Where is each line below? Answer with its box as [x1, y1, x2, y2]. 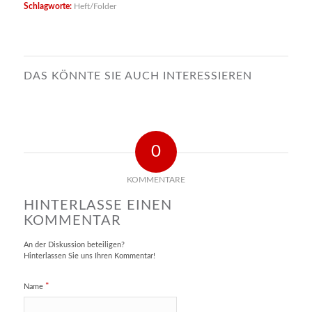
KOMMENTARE [126, 175, 185, 184]
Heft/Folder [73, 2, 116, 10]
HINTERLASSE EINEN [23, 198, 172, 212]
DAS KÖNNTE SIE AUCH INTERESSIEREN [23, 70, 252, 81]
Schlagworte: [23, 2, 72, 10]
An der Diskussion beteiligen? [23, 240, 125, 249]
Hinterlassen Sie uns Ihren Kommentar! [23, 251, 155, 260]
